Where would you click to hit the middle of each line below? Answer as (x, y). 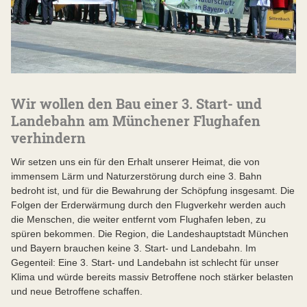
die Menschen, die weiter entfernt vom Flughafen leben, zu (138, 219)
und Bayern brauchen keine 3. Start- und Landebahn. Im (134, 248)
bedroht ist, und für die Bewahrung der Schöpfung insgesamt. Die (153, 190)
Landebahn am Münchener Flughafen (136, 120)
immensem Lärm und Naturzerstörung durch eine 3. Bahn (136, 176)
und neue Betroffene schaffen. (77, 291)
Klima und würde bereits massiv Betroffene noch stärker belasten (152, 277)
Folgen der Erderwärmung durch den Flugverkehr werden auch (148, 205)
